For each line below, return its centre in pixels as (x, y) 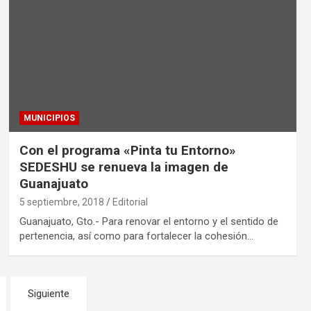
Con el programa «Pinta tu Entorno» (127, 150)
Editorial (130, 202)
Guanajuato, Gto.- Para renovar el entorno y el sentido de (149, 221)
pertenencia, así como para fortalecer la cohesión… (136, 236)
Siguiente (48, 293)
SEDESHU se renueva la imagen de (124, 167)
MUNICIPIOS (49, 118)
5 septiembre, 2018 (61, 202)
